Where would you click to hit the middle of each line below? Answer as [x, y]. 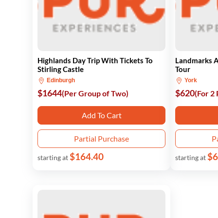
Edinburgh [60, 80]
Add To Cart [101, 115]
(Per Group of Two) [95, 93]
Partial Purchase [102, 138]
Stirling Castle [61, 69]
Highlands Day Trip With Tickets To [95, 60]
